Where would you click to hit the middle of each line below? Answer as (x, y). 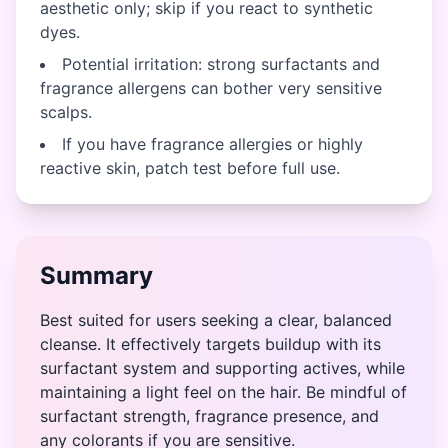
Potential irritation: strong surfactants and (221, 64)
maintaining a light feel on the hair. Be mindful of (223, 392)
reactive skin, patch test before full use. (190, 168)
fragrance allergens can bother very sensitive (211, 88)
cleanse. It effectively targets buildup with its (210, 344)
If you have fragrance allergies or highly (212, 144)
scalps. (66, 112)
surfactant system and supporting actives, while (222, 368)
